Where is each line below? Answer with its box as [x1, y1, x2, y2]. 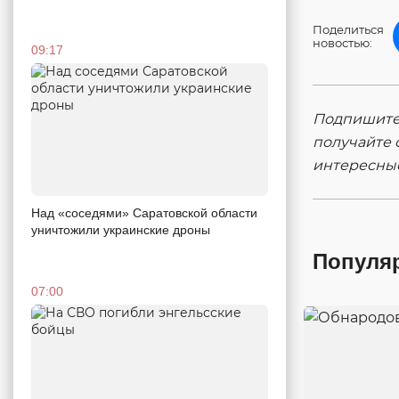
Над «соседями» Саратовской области [31, 206, 257, 221]
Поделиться [313, 22, 384, 37]
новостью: [313, 36, 372, 50]
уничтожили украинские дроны [31, 223, 210, 238]
